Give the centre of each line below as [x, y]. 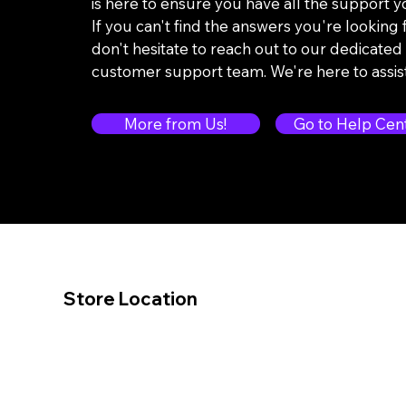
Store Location [130, 299]
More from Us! [176, 124]
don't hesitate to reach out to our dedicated [246, 49]
